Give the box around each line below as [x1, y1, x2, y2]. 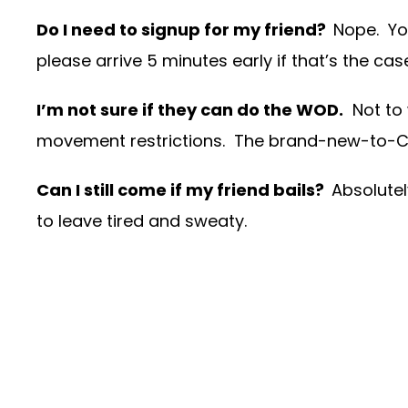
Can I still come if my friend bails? [36, 178, 331, 202]
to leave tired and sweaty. [36, 209, 247, 233]
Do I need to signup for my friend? [36, 18, 333, 42]
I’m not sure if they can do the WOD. [36, 98, 343, 122]
